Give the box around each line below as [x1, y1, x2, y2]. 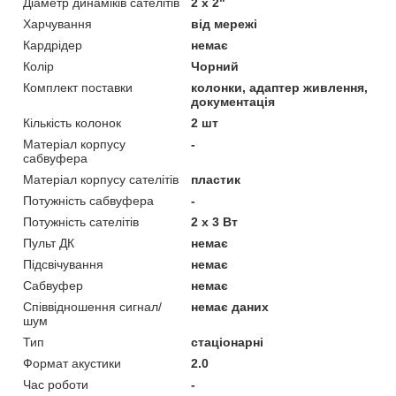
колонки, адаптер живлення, [191, 80, 369, 95]
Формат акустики [23, 355, 121, 370]
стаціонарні [191, 334, 264, 349]
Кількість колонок [23, 115, 121, 130]
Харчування [23, 16, 92, 31]
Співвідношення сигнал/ [23, 299, 162, 314]
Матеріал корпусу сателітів [23, 171, 179, 187]
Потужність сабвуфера [23, 193, 154, 208]
